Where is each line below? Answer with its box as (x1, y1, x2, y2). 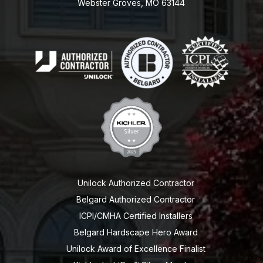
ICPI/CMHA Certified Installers (79, 211, 193, 221)
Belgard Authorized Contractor (76, 194, 195, 205)
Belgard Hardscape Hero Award (73, 227, 198, 238)
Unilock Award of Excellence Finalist (66, 244, 205, 254)
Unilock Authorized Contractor (77, 178, 194, 188)
